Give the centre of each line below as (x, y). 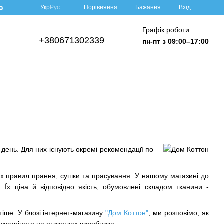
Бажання (148, 7)
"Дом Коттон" (127, 213)
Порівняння (101, 7)
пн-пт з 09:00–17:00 (175, 41)
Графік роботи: (167, 30)
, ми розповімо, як (179, 213)
